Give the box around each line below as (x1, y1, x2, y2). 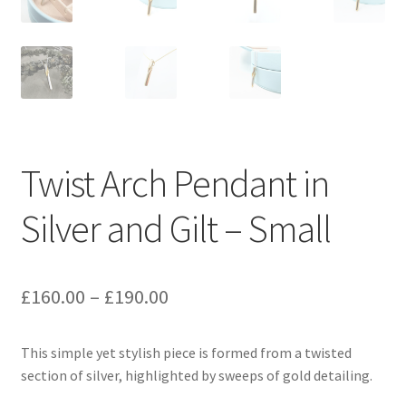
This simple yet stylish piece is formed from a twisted (20, 343, 352, 362)
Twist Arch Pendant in (20, 159, 329, 207)
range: (167, 314, 222, 341)
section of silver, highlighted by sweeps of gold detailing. (20, 365, 372, 384)
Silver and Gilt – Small (20, 204, 331, 252)
